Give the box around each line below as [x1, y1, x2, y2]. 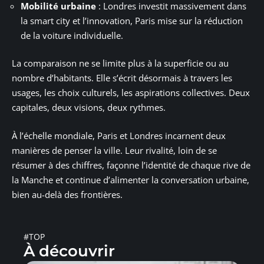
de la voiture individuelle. [21, 29, 123, 41]
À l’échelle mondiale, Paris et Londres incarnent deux [12, 129, 226, 141]
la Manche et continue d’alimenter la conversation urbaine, [12, 173, 249, 186]
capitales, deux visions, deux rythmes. [12, 101, 166, 114]
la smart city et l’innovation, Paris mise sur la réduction [21, 14, 243, 27]
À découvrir [24, 241, 115, 260]
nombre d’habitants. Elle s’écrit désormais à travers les [12, 72, 232, 84]
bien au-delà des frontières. [12, 188, 123, 200]
